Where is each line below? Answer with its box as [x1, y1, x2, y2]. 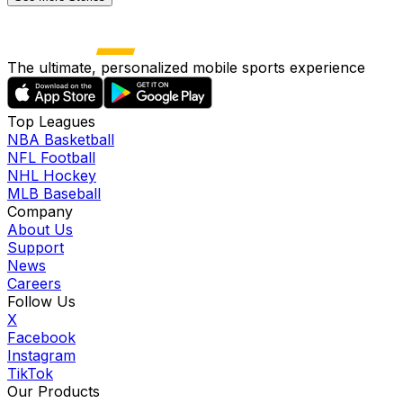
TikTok [7, 364, 53, 383]
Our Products [7, 382, 100, 401]
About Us [7, 220, 73, 239]
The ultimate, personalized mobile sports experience [7, 58, 365, 77]
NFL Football [7, 148, 95, 167]
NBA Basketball [7, 130, 114, 149]
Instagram [7, 346, 76, 365]
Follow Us [7, 292, 76, 311]
